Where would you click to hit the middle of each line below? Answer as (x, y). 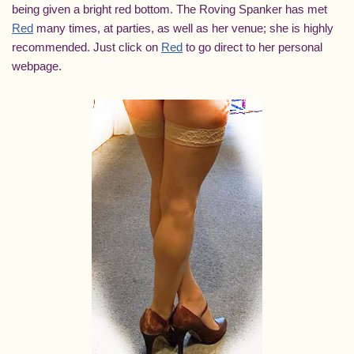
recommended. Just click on (87, 47)
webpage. (37, 66)
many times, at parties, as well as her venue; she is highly (183, 28)
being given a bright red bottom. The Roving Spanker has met (169, 9)
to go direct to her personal (252, 47)
